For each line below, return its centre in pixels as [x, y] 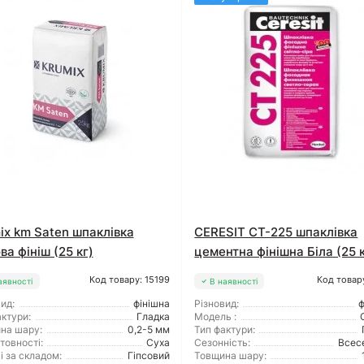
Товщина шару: [231, 356]
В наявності [233, 282]
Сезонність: [223, 343]
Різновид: [217, 304]
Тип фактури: [225, 330]
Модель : [216, 317]
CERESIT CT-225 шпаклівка [276, 232]
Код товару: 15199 [130, 280]
